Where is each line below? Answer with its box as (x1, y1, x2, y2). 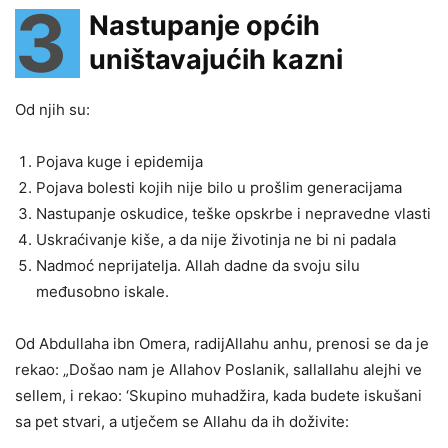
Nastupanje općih (89, 8, 320, 42)
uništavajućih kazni (89, 42, 343, 76)
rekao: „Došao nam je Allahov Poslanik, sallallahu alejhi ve (15, 359, 422, 379)
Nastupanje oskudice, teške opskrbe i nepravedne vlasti (36, 203, 431, 223)
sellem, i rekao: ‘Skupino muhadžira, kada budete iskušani (15, 385, 422, 405)
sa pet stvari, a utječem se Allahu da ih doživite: (15, 411, 349, 431)
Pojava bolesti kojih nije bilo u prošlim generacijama (36, 177, 402, 197)
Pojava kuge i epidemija (36, 151, 203, 171)
